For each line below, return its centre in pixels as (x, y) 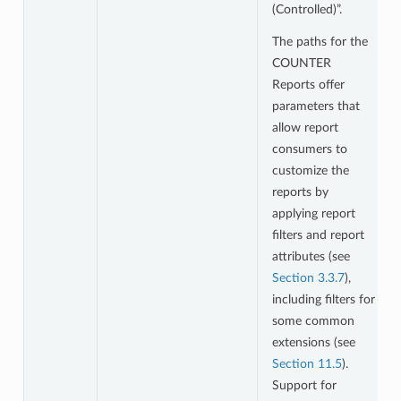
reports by (300, 192)
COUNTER (301, 63)
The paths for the (320, 41)
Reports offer (308, 84)
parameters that (316, 106)
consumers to (309, 149)
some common (313, 320)
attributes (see (311, 256)
